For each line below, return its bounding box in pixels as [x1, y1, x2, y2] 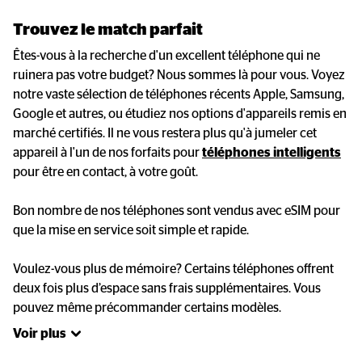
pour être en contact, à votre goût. [13, 166, 198, 179]
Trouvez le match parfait [13, 22, 203, 38]
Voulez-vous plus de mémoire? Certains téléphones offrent [13, 263, 334, 276]
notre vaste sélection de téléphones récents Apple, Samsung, [13, 88, 344, 101]
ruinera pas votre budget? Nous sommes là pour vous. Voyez [13, 69, 345, 82]
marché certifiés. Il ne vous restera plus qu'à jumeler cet [13, 127, 317, 140]
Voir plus [13, 327, 66, 340]
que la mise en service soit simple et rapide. [13, 224, 249, 237]
